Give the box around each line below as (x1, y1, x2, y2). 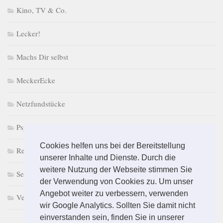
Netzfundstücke (16, 99, 65, 109)
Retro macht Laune (16, 145, 76, 156)
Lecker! (16, 28, 40, 39)
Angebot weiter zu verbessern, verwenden (40, 189, 188, 198)
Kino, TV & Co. (16, 5, 67, 15)
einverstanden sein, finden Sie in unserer (40, 213, 184, 222)
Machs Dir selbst (16, 52, 68, 62)
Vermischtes (16, 192, 54, 203)
